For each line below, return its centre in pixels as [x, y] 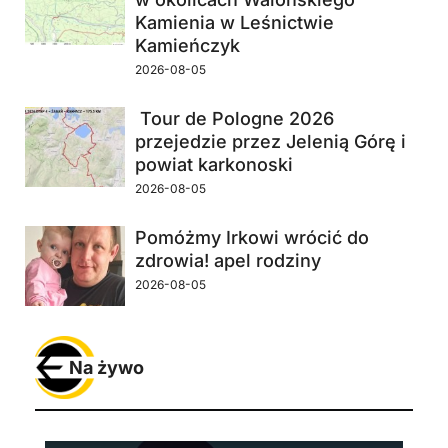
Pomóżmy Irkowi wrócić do [252, 238]
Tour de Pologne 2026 [234, 119]
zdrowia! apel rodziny [228, 261]
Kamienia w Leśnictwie [234, 23]
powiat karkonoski [214, 165]
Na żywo [106, 368]
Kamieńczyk [187, 46]
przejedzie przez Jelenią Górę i [270, 142]
